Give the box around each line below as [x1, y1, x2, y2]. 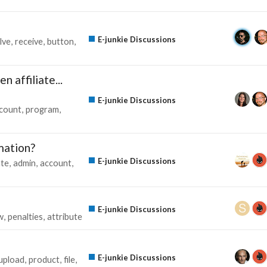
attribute [47, 211, 82, 222]
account [40, 157, 72, 168]
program [26, 104, 59, 114]
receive [15, 36, 43, 46]
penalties [8, 211, 43, 222]
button [47, 36, 74, 46]
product [29, 254, 60, 265]
